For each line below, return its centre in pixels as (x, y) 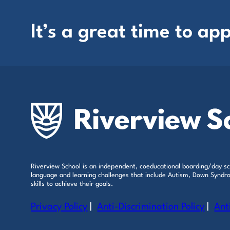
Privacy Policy (59, 207)
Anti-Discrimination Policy (151, 207)
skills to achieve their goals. (72, 184)
